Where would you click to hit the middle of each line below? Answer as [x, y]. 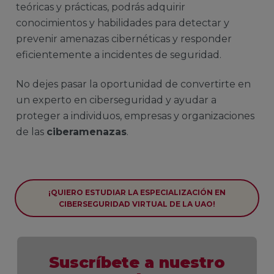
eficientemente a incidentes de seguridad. [121, 54]
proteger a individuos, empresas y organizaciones [135, 116]
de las [31, 132]
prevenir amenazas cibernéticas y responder [124, 39]
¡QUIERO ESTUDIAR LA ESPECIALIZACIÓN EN [137, 193]
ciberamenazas [87, 132]
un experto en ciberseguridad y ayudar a [116, 100]
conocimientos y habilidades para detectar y [123, 23]
